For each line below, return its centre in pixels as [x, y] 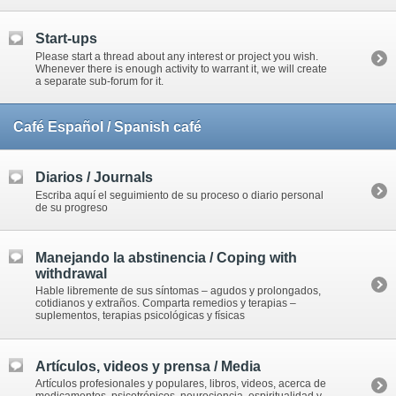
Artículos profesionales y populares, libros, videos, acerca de [181, 384]
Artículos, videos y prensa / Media [148, 366]
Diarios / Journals [94, 178]
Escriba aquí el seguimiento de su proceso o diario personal [179, 195]
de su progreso [72, 207]
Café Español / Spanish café [107, 126]
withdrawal [71, 273]
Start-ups [66, 39]
